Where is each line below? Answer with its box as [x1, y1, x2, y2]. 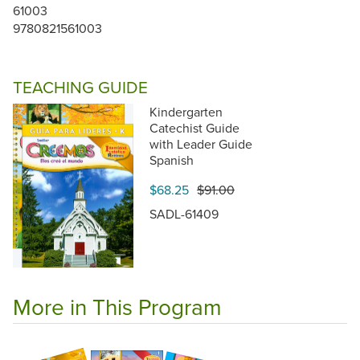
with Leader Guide [149, 134, 252, 153]
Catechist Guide [149, 118, 239, 137]
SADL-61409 [149, 204, 219, 223]
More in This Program [13, 291, 222, 323]
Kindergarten [149, 102, 223, 121]
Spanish [149, 150, 194, 169]
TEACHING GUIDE [13, 75, 148, 99]
